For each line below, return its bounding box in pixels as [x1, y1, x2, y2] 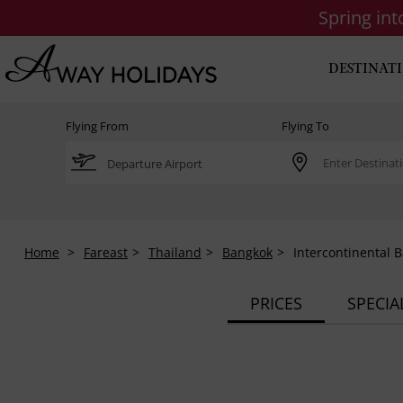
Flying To [282, 118, 329, 134]
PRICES [249, 291, 302, 314]
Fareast [83, 243, 128, 261]
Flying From [66, 118, 129, 134]
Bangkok [221, 243, 273, 261]
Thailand [148, 243, 201, 261]
